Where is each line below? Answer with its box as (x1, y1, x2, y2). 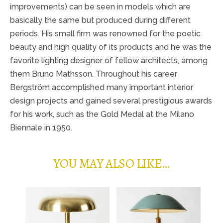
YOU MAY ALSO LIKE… (53, 154, 170, 172)
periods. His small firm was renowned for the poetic (10, 28, 201, 38)
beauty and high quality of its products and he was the (10, 42, 212, 52)
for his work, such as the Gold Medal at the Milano (10, 109, 194, 119)
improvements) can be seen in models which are (10, 1, 191, 11)
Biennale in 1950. (10, 122, 72, 132)
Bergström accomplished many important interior (10, 82, 193, 92)
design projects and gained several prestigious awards (10, 96, 212, 106)
